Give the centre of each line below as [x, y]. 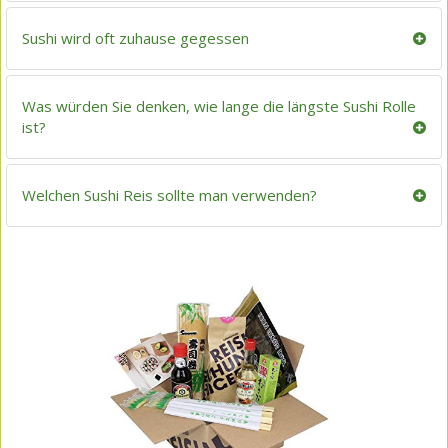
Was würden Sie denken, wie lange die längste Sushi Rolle [219, 105]
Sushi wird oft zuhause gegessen [135, 37]
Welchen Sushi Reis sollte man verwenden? [169, 194]
